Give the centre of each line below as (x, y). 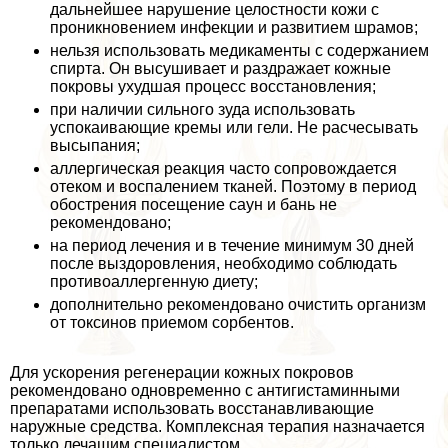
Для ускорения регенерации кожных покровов (182, 373)
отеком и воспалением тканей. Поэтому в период (233, 187)
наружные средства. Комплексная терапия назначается (217, 427)
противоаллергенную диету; (154, 282)
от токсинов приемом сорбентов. (172, 323)
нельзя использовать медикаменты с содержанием (239, 51)
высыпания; (95, 146)
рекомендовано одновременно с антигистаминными (205, 391)
